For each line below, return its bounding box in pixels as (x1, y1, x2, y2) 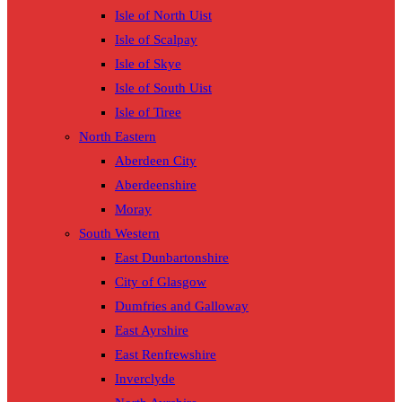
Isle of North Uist (115, 8, 212, 23)
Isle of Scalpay (115, 32, 197, 48)
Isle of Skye (115, 57, 181, 72)
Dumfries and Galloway (115, 299, 249, 314)
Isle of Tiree (115, 105, 181, 120)
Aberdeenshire (115, 178, 197, 193)
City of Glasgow (115, 275, 206, 290)
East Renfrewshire (115, 347, 216, 363)
